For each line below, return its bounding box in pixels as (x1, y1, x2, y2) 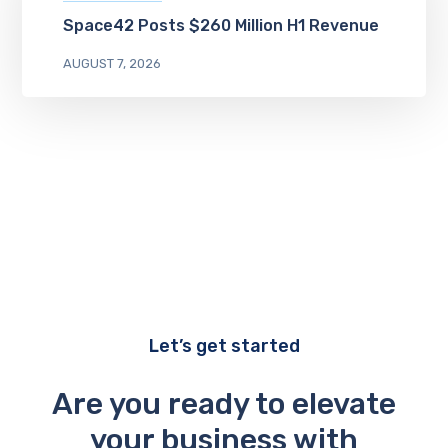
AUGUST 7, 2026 (62, 55, 161, 71)
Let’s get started (148, 334, 300, 357)
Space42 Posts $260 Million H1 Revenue (62, 15, 379, 35)
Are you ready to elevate (52, 385, 396, 422)
